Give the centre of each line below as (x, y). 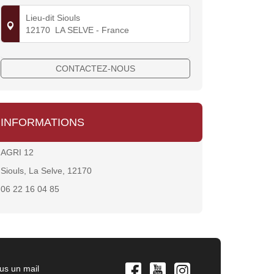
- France (111, 30)
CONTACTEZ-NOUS (95, 69)
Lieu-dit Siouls (53, 18)
